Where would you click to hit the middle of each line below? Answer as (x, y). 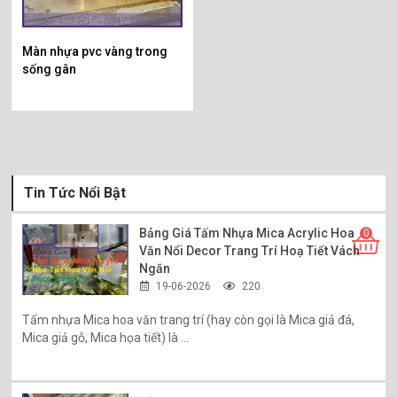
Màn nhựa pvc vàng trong (95, 51)
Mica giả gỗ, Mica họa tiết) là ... (106, 337)
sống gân (50, 69)
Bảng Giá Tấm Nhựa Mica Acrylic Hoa (247, 233)
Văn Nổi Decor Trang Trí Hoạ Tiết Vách (250, 250)
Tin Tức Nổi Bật (75, 192)
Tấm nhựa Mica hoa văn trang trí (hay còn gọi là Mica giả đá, (189, 319)
